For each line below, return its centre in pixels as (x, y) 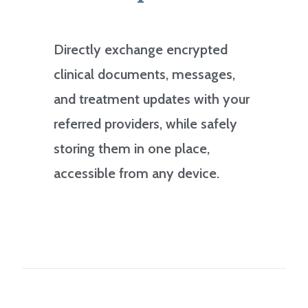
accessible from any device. (137, 173)
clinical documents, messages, (145, 74)
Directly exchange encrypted (141, 49)
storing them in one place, (132, 148)
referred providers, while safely (146, 123)
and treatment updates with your (152, 99)
